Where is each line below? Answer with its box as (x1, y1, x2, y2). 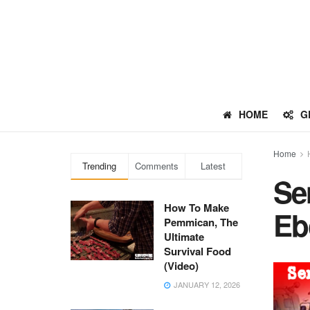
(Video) (164, 258, 199, 273)
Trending (82, 159, 117, 172)
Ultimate (164, 229, 204, 244)
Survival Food (164, 244, 231, 259)
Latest (201, 159, 226, 172)
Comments (134, 159, 179, 172)
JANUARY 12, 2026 (172, 279, 240, 290)
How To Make (164, 200, 229, 215)
